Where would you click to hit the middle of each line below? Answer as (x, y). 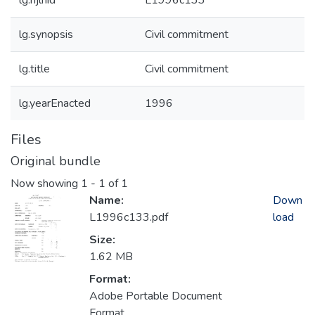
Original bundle (56, 161)
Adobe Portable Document (156, 296)
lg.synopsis (46, 34)
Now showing (46, 184)
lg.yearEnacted (55, 103)
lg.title (34, 69)
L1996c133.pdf (129, 218)
